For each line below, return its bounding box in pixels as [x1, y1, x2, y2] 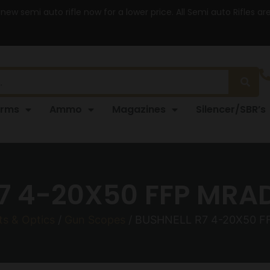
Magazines [112, 102, 166, 116]
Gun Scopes [64, 213, 125, 226]
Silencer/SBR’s [196, 102, 266, 116]
